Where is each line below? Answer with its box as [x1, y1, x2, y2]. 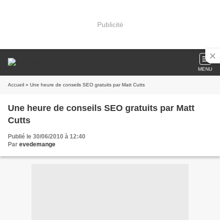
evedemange [19, 141, 55, 148]
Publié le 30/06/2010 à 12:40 [8, 133, 85, 140]
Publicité [97, 20, 123, 28]
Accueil [8, 82, 24, 87]
